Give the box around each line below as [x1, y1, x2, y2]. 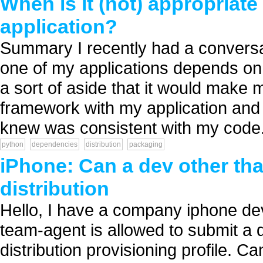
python [2, 140, 23, 149]
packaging [129, 140, 163, 149]
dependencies [32, 140, 77, 149]
